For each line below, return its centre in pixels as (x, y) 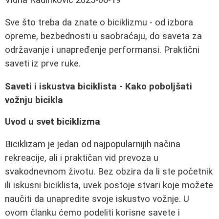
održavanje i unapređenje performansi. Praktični (102, 50)
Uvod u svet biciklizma (53, 121)
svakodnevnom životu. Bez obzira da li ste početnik (109, 172)
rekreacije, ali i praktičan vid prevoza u (82, 158)
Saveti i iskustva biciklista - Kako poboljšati (99, 87)
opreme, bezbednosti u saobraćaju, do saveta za (103, 36)
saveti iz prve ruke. (43, 64)
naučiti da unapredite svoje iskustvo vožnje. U (97, 199)
